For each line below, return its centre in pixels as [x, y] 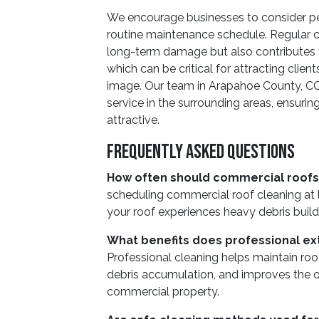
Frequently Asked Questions [201, 152]
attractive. [133, 120]
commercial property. [163, 292]
